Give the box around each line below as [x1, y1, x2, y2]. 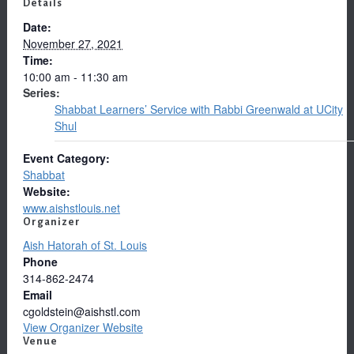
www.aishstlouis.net [23, 199, 120, 216]
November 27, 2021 [23, 35, 122, 51]
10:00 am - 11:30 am [23, 68, 128, 85]
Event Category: [23, 149, 110, 166]
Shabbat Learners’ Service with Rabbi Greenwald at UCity [55, 100, 343, 117]
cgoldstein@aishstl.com [23, 303, 141, 319]
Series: [23, 84, 60, 100]
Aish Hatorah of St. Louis [23, 236, 147, 253]
